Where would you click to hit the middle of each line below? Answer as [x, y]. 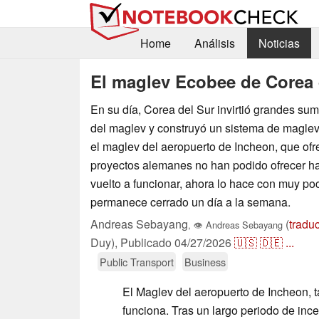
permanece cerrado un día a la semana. [190, 202]
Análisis [214, 43]
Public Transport [137, 261]
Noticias [279, 43]
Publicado [147, 242]
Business [205, 261]
